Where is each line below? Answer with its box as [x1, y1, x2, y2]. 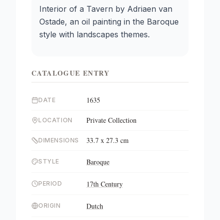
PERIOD [38, 180, 62, 187]
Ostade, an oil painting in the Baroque [39, 17, 179, 27]
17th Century [86, 179, 123, 189]
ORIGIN [38, 202, 61, 209]
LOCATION [38, 116, 73, 124]
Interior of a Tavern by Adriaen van [39, 4, 172, 14]
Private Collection [86, 115, 137, 125]
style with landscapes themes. [39, 29, 150, 39]
